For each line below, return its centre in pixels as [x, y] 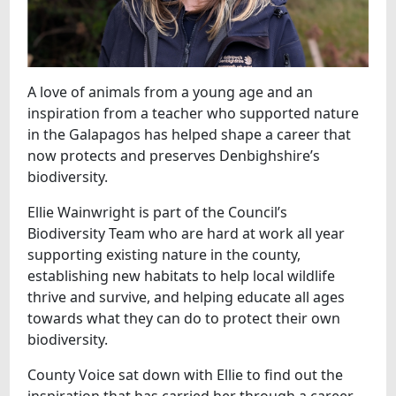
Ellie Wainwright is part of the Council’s [158, 212]
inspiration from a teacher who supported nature [194, 113]
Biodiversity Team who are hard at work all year [187, 233]
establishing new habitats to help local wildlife [182, 275]
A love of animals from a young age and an [171, 91]
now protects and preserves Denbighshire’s [174, 155]
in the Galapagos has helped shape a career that [190, 134]
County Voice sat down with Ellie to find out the [186, 374]
